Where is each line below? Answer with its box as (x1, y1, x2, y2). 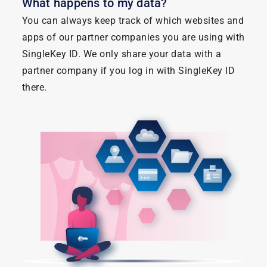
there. (21, 81, 47, 93)
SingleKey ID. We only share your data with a (21, 48, 222, 60)
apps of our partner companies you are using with (21, 31, 245, 43)
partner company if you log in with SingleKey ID (21, 64, 235, 76)
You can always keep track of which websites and (21, 14, 244, 26)
